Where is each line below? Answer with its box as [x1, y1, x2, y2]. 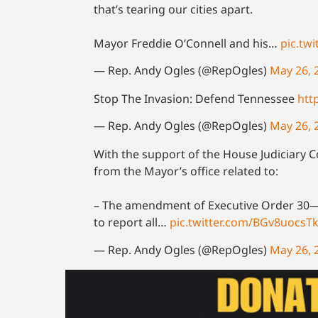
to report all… [94, 214, 170, 231]
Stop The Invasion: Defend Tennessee [94, 91, 297, 107]
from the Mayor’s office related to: [94, 163, 278, 180]
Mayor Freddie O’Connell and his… [94, 35, 280, 51]
